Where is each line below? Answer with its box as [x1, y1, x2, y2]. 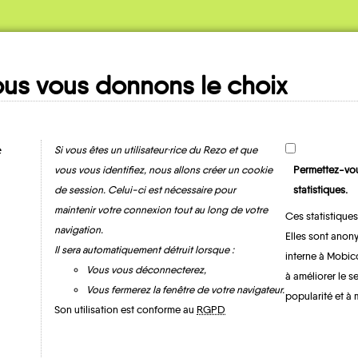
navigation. [54, 223, 104, 236]
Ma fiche [130, 82, 228, 125]
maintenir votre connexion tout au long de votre [54, 203, 268, 216]
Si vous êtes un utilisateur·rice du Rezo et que [54, 143, 258, 156]
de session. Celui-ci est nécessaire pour [54, 183, 237, 196]
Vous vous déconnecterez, [86, 263, 207, 276]
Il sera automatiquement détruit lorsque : [54, 243, 235, 256]
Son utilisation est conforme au [54, 303, 197, 316]
